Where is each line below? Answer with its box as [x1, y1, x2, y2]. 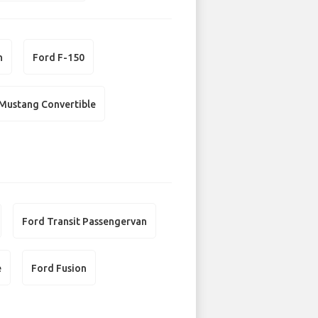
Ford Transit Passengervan [22, 215, 148, 227]
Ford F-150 [33, 51, 85, 63]
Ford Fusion [31, 262, 87, 274]
